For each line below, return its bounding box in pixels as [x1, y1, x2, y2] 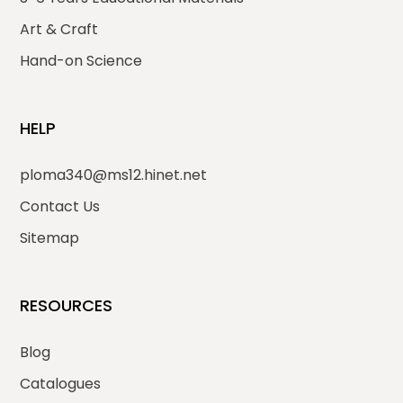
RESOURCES [20, 294, 113, 318]
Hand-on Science [20, 50, 143, 72]
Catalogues [20, 373, 102, 395]
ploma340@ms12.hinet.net [20, 165, 208, 186]
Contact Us [20, 196, 101, 218]
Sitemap [20, 228, 80, 249]
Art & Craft [20, 19, 99, 40]
